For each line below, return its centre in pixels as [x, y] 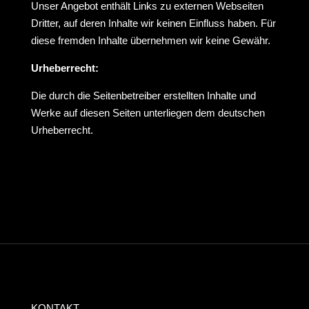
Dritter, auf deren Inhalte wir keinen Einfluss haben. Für [153, 23]
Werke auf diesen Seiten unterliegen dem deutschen [148, 113]
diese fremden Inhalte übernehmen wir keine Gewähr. [150, 40]
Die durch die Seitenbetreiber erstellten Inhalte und [143, 96]
